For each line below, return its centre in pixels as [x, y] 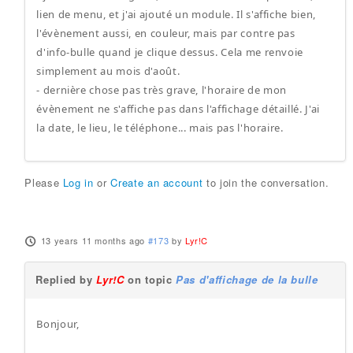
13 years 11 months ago [93, 240]
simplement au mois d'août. [108, 71]
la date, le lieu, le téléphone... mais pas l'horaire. [160, 128]
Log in [78, 182]
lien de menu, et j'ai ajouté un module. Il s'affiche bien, [176, 14]
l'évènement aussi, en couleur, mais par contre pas [166, 33]
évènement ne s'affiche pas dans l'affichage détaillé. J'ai [178, 109]
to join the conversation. [266, 182]
